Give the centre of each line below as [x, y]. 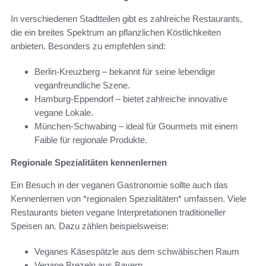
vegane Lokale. [64, 113]
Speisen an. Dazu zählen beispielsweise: [90, 226]
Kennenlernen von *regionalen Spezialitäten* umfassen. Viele [129, 199]
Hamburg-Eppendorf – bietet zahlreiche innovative [131, 99]
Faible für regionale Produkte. [91, 140]
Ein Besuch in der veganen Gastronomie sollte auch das [119, 185]
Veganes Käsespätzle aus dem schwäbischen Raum [137, 252]
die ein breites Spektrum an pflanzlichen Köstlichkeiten [116, 33]
